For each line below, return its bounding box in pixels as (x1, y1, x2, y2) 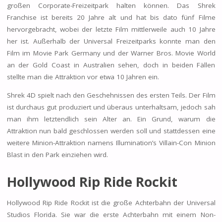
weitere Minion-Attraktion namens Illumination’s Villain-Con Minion (6, 138, 216, 148)
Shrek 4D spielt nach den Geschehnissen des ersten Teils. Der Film (6, 91, 216, 100)
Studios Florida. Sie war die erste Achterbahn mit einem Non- (6, 210, 216, 219)
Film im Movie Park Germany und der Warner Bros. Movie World (6, 48, 216, 57)
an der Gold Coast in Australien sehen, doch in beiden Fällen (6, 60, 216, 69)
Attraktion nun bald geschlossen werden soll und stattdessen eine (6, 126, 216, 136)
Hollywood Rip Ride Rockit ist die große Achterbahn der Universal (6, 198, 216, 207)
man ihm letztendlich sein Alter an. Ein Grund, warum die (6, 114, 216, 124)
